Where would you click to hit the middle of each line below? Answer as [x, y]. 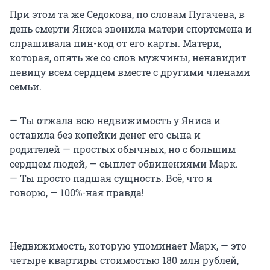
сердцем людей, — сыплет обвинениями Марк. [124, 164]
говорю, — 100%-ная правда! [77, 193]
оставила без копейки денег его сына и [105, 135]
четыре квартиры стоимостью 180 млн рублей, [124, 260]
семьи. [26, 87]
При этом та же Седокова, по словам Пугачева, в [127, 14]
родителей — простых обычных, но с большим [123, 149]
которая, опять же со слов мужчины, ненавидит [128, 58]
